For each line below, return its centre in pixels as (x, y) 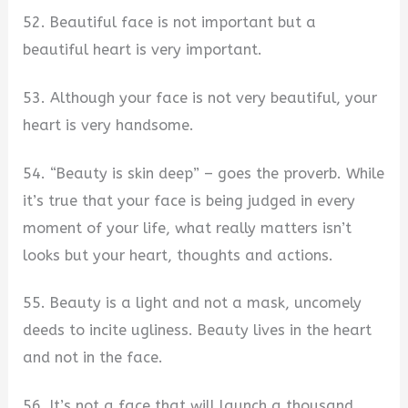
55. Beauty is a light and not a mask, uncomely (193, 303)
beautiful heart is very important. (143, 50)
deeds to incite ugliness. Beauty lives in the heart (198, 331)
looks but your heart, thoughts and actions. (178, 255)
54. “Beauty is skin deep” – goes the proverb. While (204, 173)
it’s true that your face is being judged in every (189, 200)
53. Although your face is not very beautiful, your (200, 97)
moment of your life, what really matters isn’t (188, 228)
